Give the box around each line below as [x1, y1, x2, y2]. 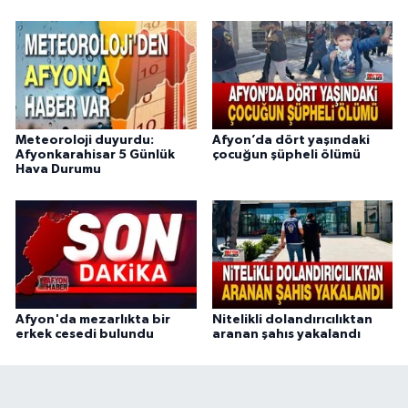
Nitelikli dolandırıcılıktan [211, 313, 372, 327]
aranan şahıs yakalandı [211, 328, 361, 342]
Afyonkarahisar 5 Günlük [15, 148, 175, 162]
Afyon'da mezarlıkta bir [15, 313, 170, 327]
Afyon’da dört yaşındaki [211, 134, 370, 148]
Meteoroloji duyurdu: [15, 134, 154, 148]
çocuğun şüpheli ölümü [211, 148, 361, 162]
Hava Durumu [15, 163, 101, 177]
